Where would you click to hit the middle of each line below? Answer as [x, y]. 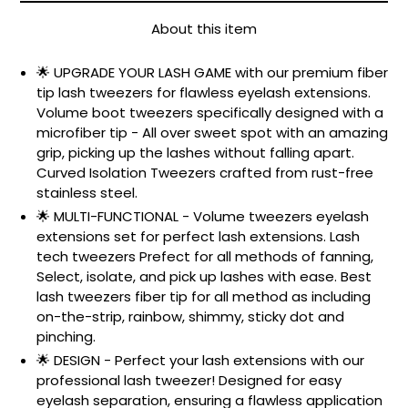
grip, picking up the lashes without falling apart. [195, 152]
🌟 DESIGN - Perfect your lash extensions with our [200, 360]
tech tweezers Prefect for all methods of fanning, [205, 256]
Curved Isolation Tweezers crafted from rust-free [205, 172]
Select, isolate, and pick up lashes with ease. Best [204, 276]
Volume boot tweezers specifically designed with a [210, 112]
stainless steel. [87, 192]
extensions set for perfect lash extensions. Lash [198, 236]
